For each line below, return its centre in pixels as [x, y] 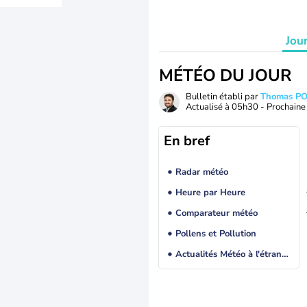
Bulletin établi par [223, 97]
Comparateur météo [216, 213]
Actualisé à [209, 107]
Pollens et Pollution [216, 234]
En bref [187, 141]
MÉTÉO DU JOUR [225, 75]
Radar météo [201, 172]
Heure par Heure [210, 193]
